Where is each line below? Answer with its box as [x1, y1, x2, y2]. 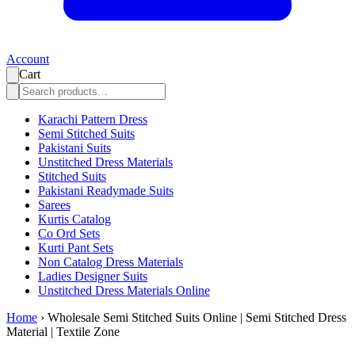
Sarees [38, 198, 71, 212]
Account [6, 52, 49, 67]
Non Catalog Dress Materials [38, 255, 183, 269]
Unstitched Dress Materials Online [38, 284, 210, 298]
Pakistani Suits [38, 141, 111, 155]
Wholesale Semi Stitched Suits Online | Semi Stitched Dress [48, 311, 346, 325]
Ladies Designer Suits [38, 269, 147, 284]
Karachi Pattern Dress [38, 113, 147, 127]
